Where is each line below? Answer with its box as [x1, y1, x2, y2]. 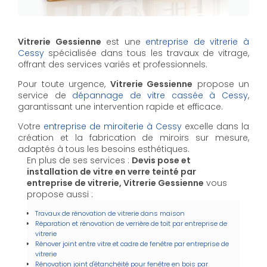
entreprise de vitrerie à [145, 35, 250, 48]
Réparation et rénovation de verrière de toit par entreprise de [35, 218, 227, 228]
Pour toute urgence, [18, 77, 110, 90]
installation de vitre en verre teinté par [27, 165, 196, 178]
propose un [193, 77, 249, 90]
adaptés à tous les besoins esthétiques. [18, 142, 190, 155]
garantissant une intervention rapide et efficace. [18, 100, 223, 113]
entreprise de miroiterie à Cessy [44, 120, 182, 132]
